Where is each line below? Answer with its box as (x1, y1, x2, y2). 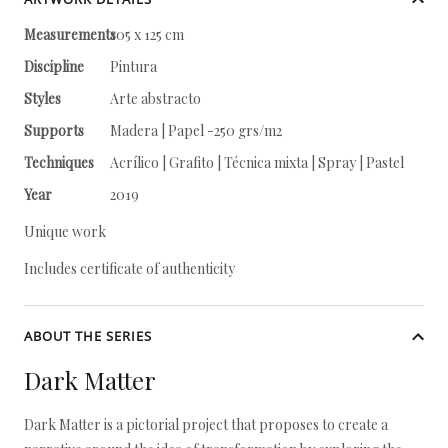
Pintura (110, 57, 157, 76)
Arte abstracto (110, 89, 204, 108)
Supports (24, 121, 84, 140)
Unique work (24, 222, 106, 241)
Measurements (24, 25, 116, 44)
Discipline (24, 57, 84, 76)
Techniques (24, 153, 94, 172)
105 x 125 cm (110, 25, 184, 44)
